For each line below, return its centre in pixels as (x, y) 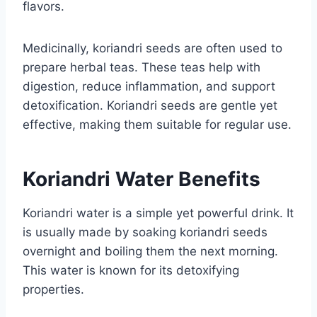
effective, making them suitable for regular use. (157, 124)
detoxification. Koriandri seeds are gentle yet (150, 105)
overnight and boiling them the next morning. (150, 251)
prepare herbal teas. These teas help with (142, 67)
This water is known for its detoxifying (131, 270)
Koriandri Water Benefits (142, 179)
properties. (53, 289)
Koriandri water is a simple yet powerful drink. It (158, 213)
